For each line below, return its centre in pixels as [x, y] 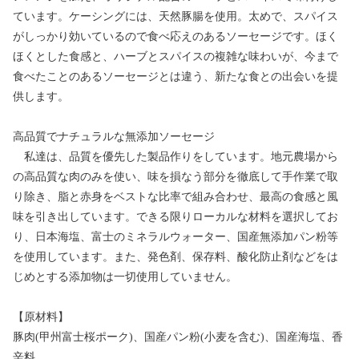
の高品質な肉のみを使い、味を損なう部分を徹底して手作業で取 [175, 177]
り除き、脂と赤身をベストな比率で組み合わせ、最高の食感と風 [175, 197]
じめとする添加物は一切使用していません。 [125, 277]
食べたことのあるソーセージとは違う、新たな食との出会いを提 [175, 77]
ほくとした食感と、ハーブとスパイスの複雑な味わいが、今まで [175, 57]
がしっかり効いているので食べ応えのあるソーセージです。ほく [175, 37]
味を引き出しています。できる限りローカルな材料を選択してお [175, 217]
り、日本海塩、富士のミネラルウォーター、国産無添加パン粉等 [175, 237]
